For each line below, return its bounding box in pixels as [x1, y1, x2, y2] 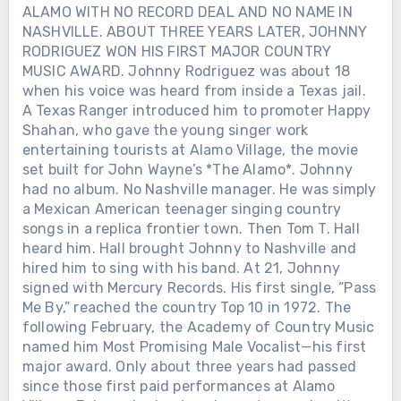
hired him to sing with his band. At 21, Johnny [21, 259, 340, 277]
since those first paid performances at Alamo [21, 377, 336, 395]
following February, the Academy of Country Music [21, 318, 375, 336]
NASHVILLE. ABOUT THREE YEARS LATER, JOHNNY [21, 22, 368, 40]
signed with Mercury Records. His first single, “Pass [21, 278, 377, 296]
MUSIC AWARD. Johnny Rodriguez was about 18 [21, 62, 351, 80]
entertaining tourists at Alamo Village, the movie [21, 141, 359, 158]
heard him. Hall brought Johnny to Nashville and [21, 239, 357, 257]
